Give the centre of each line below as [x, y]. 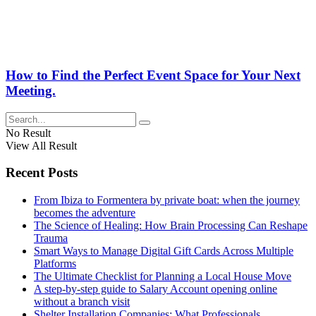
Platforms [55, 263]
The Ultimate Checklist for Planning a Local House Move [163, 276]
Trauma [51, 238]
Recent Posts [42, 173]
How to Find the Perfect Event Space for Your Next [153, 75]
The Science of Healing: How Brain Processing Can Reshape [171, 225]
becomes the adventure [85, 212]
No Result [28, 133]
